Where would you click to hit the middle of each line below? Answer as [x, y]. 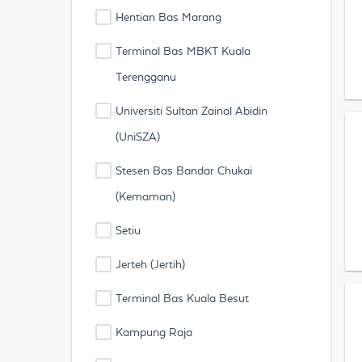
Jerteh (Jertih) [150, 264]
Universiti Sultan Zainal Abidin [192, 111]
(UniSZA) [138, 137]
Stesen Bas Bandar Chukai [184, 170]
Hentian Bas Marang [168, 17]
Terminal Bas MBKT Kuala [183, 51]
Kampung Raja [154, 332]
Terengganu [146, 77]
